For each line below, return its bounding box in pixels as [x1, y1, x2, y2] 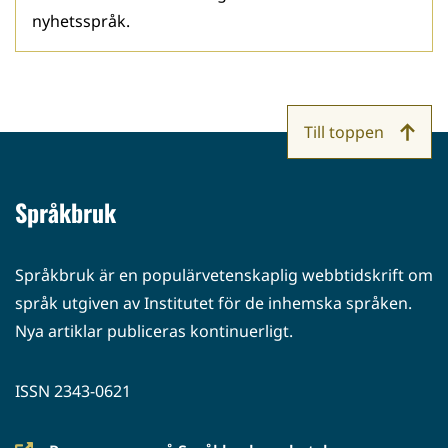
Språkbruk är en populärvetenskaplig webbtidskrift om [15, 264, 433, 286]
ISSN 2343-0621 [15, 380, 131, 402]
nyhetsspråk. [32, 10, 130, 32]
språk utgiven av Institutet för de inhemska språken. [15, 292, 412, 314]
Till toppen [304, 121, 384, 143]
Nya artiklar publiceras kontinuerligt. [15, 320, 293, 342]
